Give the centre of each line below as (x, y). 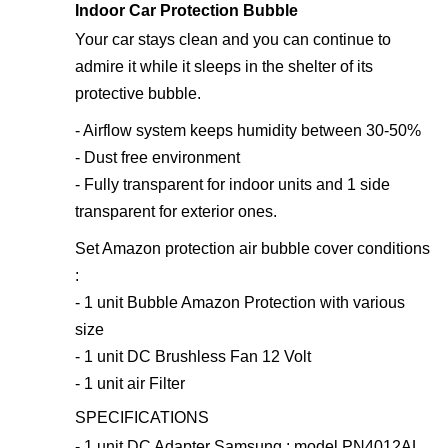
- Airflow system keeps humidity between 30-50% (248, 130)
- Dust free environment (157, 157)
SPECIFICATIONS (142, 417)
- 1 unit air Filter (130, 383)
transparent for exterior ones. (176, 211)
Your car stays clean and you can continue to (233, 39)
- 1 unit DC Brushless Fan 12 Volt (193, 356)
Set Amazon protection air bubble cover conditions (252, 248)
